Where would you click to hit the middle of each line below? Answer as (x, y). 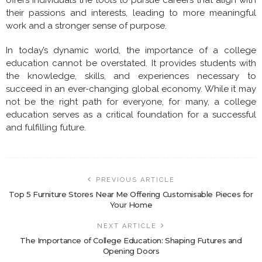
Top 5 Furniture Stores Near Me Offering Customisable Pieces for (131, 194)
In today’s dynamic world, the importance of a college (131, 50)
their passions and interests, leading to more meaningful (131, 13)
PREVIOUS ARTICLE (135, 180)
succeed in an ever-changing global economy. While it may (131, 89)
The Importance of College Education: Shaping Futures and (131, 240)
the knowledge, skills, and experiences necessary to (131, 76)
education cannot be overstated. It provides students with (131, 63)
